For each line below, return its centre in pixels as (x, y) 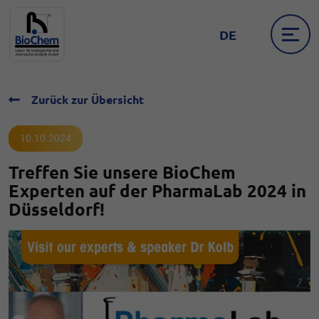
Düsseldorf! (57, 209)
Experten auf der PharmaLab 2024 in (157, 190)
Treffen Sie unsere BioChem (122, 172)
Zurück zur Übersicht (88, 99)
